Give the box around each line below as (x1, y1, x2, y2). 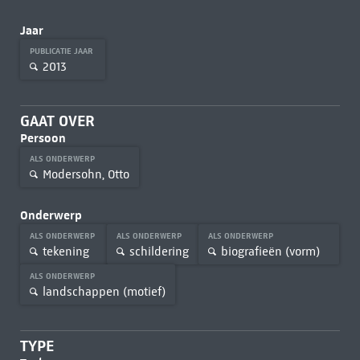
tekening (42, 243, 89, 259)
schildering (129, 243, 189, 259)
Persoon (19, 130, 66, 145)
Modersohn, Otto (42, 166, 129, 182)
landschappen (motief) (42, 284, 166, 299)
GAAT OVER (19, 112, 95, 130)
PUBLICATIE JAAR (29, 46, 96, 56)
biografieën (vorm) (220, 243, 320, 259)
